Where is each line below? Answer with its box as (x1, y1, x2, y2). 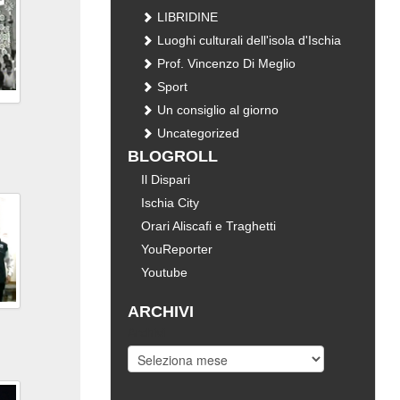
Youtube (141, 265, 188, 279)
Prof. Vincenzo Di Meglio (154, 56, 296, 71)
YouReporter (141, 242, 213, 256)
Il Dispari (141, 172, 191, 187)
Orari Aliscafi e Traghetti (141, 219, 277, 233)
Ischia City (141, 196, 200, 210)
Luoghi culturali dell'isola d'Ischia (154, 33, 342, 47)
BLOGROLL (128, 147, 219, 165)
